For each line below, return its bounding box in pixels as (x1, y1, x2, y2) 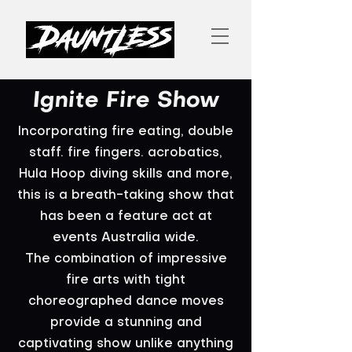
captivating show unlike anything (18, 338, 233, 350)
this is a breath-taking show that (17, 189, 234, 202)
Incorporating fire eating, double (18, 126, 233, 138)
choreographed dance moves (27, 295, 224, 308)
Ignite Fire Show (32, 90, 219, 112)
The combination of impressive (24, 253, 227, 266)
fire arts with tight (66, 274, 185, 287)
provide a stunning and (49, 317, 202, 329)
